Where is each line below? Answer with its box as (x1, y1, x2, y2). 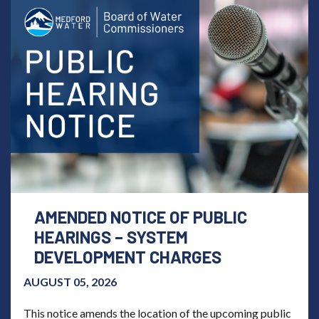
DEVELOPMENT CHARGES (34, 246, 221, 268)
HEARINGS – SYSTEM (34, 226, 188, 248)
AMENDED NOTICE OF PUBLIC (34, 206, 247, 228)
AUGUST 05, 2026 (23, 275, 117, 289)
